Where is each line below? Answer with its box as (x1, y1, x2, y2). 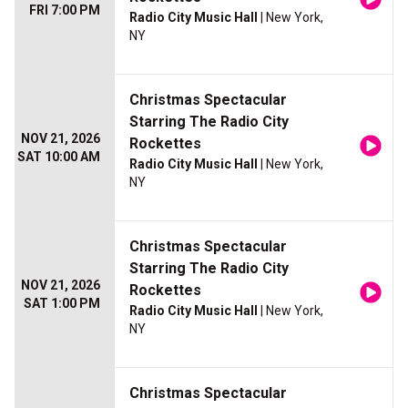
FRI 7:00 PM (29, 3, 100, 18)
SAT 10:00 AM (17, 149, 100, 165)
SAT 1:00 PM (24, 296, 100, 311)
